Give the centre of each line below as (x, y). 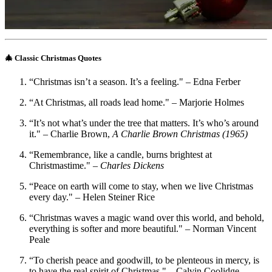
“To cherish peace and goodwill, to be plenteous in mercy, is (144, 260)
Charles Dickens (132, 165)
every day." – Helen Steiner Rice (92, 197)
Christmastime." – (65, 165)
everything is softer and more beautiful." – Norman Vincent (143, 228)
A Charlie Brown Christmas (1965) (180, 134)
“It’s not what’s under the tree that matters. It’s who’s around (144, 123)
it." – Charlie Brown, (71, 134)
